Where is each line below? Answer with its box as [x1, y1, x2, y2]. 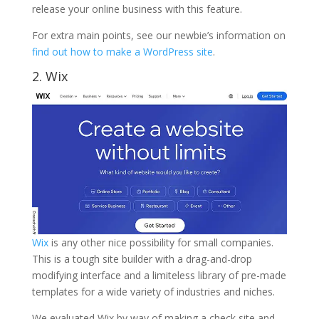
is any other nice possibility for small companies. [48, 236, 273, 250]
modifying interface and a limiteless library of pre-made [31, 268, 286, 283]
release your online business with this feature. [31, 1, 242, 16]
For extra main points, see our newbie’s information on [31, 28, 286, 42]
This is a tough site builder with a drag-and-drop [31, 252, 252, 266]
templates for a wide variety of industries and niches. [31, 285, 275, 299]
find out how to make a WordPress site [31, 44, 213, 58]
